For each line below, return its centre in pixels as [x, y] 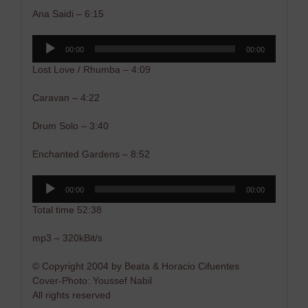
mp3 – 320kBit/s [67, 238]
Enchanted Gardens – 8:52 [91, 154]
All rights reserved [71, 295]
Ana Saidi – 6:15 [68, 14]
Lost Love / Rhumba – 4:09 [91, 70]
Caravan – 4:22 [66, 98]
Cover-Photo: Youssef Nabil [92, 281]
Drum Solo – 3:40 [70, 126]
